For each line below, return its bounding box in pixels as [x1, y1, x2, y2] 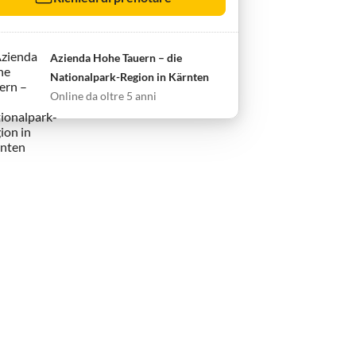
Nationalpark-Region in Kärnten [49, 70, 209, 83]
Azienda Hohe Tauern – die [49, 51, 182, 64]
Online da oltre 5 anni [49, 89, 157, 103]
